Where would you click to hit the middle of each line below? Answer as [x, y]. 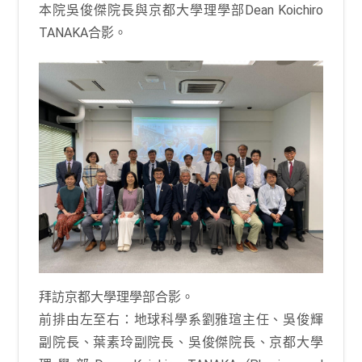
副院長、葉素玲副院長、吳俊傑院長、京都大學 [181, 342]
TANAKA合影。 [83, 32]
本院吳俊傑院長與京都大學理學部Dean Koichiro [181, 10]
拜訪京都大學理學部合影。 [117, 297]
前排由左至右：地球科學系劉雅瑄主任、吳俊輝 [181, 319]
